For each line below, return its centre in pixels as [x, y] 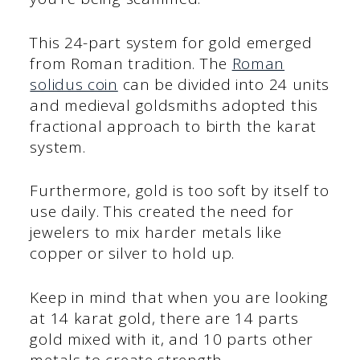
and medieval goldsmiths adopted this [174, 105]
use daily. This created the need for [162, 212]
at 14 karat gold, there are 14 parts [164, 318]
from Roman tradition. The [131, 63]
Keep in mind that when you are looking [180, 297]
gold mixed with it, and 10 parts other [172, 339]
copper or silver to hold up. [133, 254]
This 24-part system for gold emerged [171, 42]
